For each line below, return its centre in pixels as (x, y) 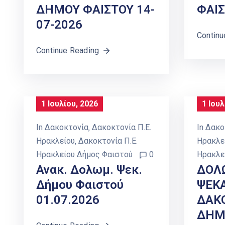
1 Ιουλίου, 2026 (70, 104)
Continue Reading (68, 51)
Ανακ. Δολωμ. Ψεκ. (89, 170)
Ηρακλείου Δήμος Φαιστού (84, 155)
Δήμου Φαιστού (80, 185)
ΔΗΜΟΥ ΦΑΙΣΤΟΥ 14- (95, 10)
